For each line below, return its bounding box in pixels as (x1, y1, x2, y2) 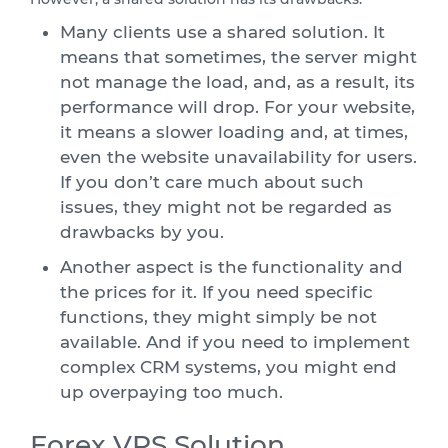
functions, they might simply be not (60, 307, 377, 328)
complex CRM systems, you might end (60, 357, 397, 378)
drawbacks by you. (60, 222, 224, 243)
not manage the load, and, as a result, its (60, 72, 415, 93)
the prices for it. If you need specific (60, 282, 373, 303)
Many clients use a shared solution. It (60, 22, 385, 43)
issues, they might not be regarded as (60, 197, 392, 218)
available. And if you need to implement (60, 332, 410, 353)
